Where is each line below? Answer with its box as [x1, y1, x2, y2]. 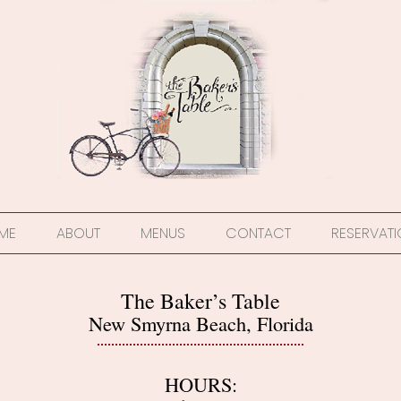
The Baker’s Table [121, 286, 280, 315]
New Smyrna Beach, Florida [88, 310, 313, 337]
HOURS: [164, 371, 237, 398]
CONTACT [225, 223, 291, 243]
